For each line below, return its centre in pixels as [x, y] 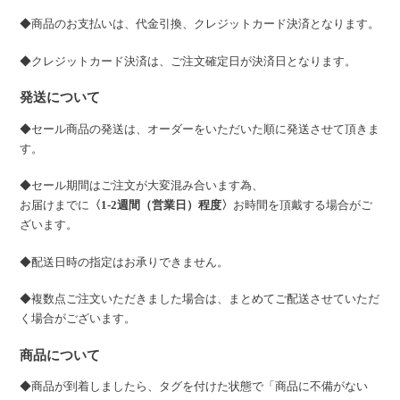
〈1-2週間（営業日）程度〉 [162, 205]
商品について [60, 354]
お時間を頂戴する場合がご [303, 205]
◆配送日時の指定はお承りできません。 [125, 262]
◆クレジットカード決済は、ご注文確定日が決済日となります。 [188, 61]
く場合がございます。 [78, 319]
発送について [60, 97]
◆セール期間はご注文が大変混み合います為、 [142, 186]
